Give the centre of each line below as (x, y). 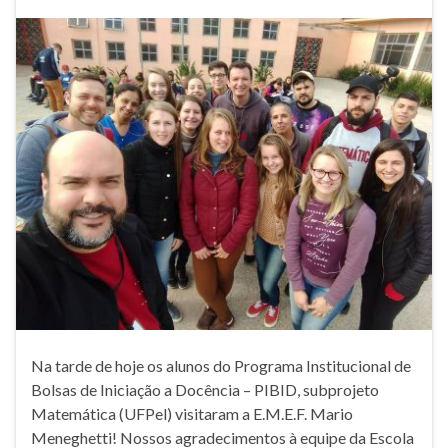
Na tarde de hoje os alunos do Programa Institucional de (221, 366)
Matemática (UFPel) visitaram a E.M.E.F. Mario (192, 414)
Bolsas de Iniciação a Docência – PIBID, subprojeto (205, 390)
